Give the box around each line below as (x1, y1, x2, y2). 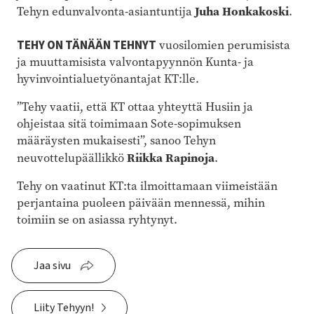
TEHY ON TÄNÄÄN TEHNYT (17, 36, 156, 54)
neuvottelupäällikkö (17, 149, 127, 166)
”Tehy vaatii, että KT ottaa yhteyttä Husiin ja (17, 98, 253, 115)
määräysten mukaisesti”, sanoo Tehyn (17, 132, 216, 149)
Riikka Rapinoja (127, 149, 214, 166)
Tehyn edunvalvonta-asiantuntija (17, 3, 195, 20)
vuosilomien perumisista (156, 36, 290, 53)
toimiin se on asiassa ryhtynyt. (17, 211, 177, 228)
